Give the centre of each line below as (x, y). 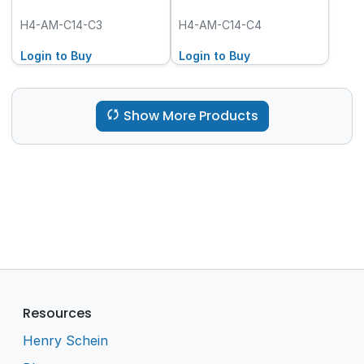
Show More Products (191, 116)
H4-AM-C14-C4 (221, 24)
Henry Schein (66, 341)
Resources (58, 313)
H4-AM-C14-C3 (61, 24)
